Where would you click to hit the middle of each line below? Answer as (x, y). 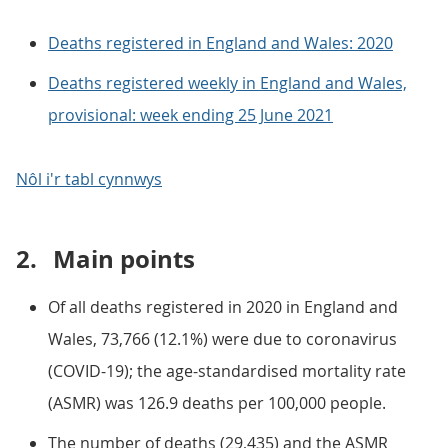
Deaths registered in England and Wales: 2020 (220, 43)
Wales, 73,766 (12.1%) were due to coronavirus (222, 339)
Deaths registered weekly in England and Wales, (227, 83)
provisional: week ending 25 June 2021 (190, 115)
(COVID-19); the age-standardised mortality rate (227, 371)
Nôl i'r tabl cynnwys (89, 179)
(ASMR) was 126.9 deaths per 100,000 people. (217, 403)
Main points (124, 259)
